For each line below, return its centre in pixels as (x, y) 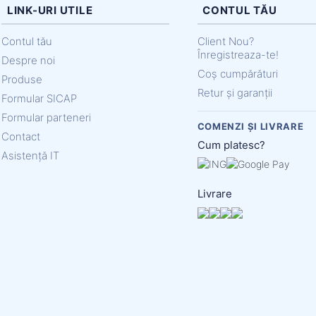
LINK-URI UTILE (47, 10)
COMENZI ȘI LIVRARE (250, 126)
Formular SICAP (39, 98)
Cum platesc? (231, 145)
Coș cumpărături (237, 73)
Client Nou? (225, 41)
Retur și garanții (235, 92)
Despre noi (29, 60)
